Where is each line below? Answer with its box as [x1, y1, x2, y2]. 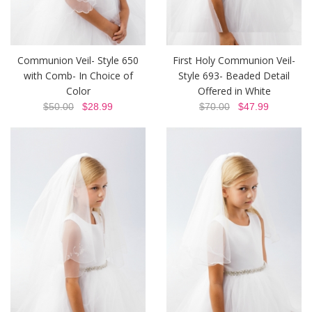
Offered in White [197, 84, 271, 97]
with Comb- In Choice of [23, 68, 133, 82]
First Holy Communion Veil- [173, 53, 295, 67]
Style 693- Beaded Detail [178, 68, 290, 82]
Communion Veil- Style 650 [17, 53, 139, 67]
